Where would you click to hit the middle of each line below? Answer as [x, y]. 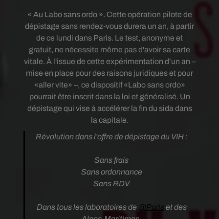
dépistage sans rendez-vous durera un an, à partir [109, 26]
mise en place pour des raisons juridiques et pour [109, 73]
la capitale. [109, 120]
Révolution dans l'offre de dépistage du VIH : [111, 137]
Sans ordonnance [111, 172]
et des [175, 207]
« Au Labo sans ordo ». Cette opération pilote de [109, 14]
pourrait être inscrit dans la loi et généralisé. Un [109, 97]
